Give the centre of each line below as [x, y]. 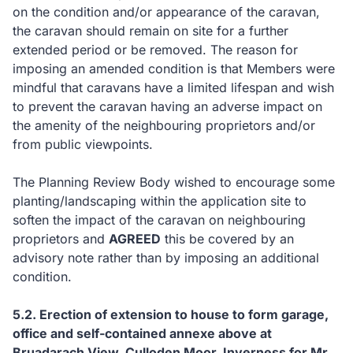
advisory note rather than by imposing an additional [166, 258]
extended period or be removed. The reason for [155, 50]
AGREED [135, 239]
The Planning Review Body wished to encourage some [174, 182]
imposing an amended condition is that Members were [174, 69]
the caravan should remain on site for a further [150, 31]
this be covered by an [227, 239]
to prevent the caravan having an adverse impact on [167, 106]
